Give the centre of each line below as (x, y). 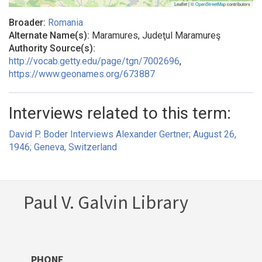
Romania (65, 23)
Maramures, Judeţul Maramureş (156, 36)
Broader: (28, 23)
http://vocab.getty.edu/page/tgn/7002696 (94, 61)
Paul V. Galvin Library (106, 203)
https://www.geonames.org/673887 (82, 74)
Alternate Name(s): (50, 36)
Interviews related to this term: (120, 113)
